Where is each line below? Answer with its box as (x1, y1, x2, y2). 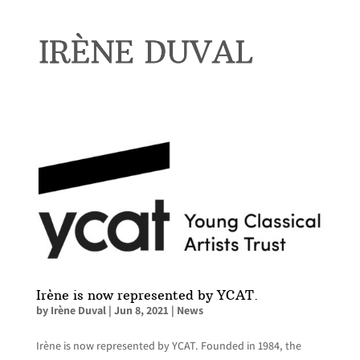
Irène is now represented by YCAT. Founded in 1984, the (35, 337, 301, 353)
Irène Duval (50, 302, 106, 317)
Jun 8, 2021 (113, 302, 169, 317)
